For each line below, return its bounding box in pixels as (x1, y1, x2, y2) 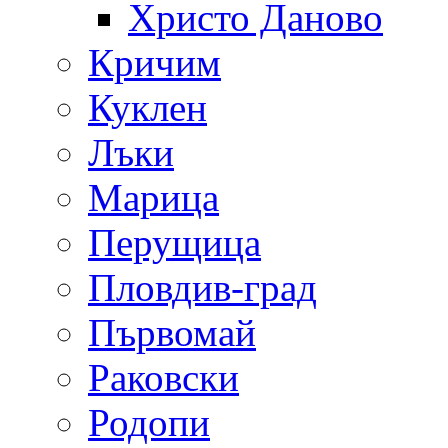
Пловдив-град (88, 265, 317, 309)
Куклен (88, 85, 207, 129)
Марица (88, 175, 219, 219)
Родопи (88, 400, 210, 444)
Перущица (88, 220, 261, 264)
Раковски (88, 355, 239, 399)
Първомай (88, 310, 256, 354)
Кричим (88, 40, 221, 84)
